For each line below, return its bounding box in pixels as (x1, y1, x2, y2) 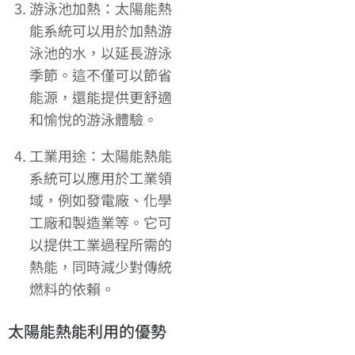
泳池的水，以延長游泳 (29, 42, 172, 63)
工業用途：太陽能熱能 (29, 145, 172, 166)
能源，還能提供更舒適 (29, 86, 172, 108)
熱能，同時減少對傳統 (29, 256, 172, 277)
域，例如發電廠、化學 (29, 189, 172, 211)
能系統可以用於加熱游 (29, 20, 172, 41)
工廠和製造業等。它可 (29, 212, 172, 233)
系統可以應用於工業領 (29, 167, 172, 189)
